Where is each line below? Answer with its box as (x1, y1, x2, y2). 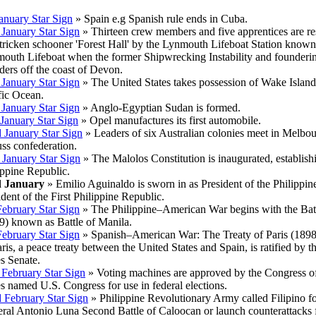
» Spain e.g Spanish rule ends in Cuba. (73, 13, 248, 25)
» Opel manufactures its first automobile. (78, 114, 261, 127)
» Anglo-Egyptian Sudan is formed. (80, 102, 241, 114)
